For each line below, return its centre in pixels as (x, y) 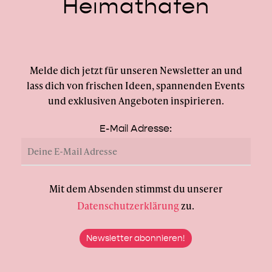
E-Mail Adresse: (136, 129)
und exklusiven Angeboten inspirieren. (136, 101)
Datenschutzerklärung (128, 206)
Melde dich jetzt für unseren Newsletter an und (136, 70)
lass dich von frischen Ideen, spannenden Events (136, 86)
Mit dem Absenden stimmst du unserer (136, 189)
